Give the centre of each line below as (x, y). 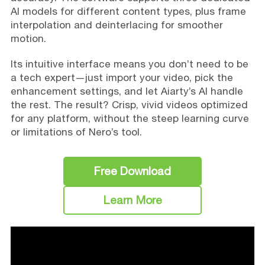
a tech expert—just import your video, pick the (122, 77)
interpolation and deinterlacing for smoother (117, 25)
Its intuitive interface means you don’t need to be (129, 64)
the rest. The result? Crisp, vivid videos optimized (129, 104)
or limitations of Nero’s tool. (76, 132)
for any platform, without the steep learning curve (130, 118)
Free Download (132, 171)
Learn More (132, 200)
